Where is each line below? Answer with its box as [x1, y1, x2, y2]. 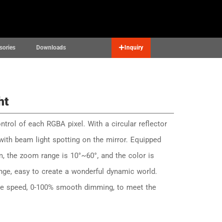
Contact [1, 14, 27, 23]
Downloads [36, 44, 66, 51]
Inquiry [124, 44, 143, 51]
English [143, 14, 167, 23]
